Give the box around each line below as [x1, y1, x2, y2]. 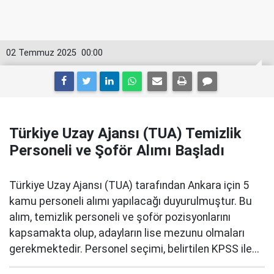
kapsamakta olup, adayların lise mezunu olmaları [9, 227, 245, 239]
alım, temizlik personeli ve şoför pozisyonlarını [9, 211, 231, 223]
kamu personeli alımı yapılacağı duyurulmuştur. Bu [9, 195, 252, 207]
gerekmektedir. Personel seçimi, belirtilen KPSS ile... [9, 243, 259, 255]
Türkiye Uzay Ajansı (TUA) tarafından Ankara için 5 [9, 179, 249, 191]
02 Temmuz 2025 [6, 48, 76, 58]
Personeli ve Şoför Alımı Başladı [9, 142, 224, 159]
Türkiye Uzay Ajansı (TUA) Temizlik [9, 125, 242, 142]
